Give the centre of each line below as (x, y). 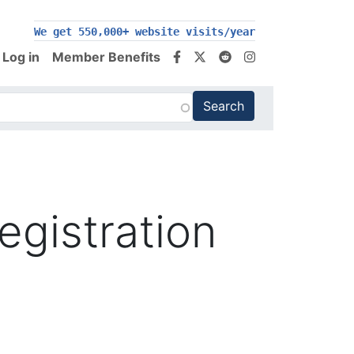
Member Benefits (106, 56)
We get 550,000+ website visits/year (145, 31)
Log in (21, 56)
